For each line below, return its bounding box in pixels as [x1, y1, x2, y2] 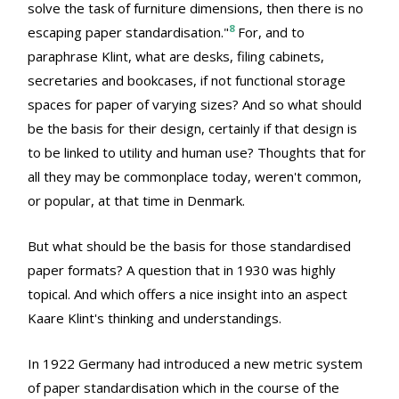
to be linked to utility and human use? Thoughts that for [28, 142, 366, 161]
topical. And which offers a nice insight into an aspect [28, 284, 347, 303]
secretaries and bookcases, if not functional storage [28, 70, 346, 89]
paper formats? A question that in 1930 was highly [28, 260, 336, 279]
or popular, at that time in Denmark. [28, 191, 245, 209]
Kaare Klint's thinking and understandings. [28, 308, 281, 327]
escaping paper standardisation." [28, 22, 229, 41]
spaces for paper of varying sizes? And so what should [28, 94, 362, 113]
